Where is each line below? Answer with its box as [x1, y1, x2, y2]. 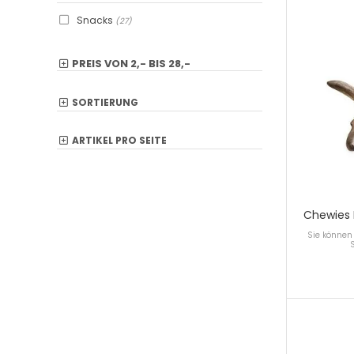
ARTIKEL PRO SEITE [72, 134, 167, 147]
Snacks [77, 13, 115, 27]
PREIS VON [72, 56, 130, 71]
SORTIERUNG [72, 96, 138, 109]
